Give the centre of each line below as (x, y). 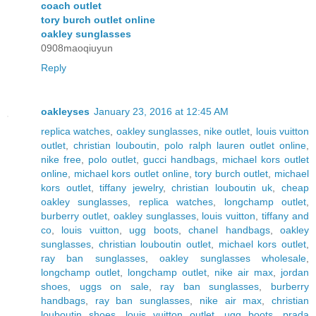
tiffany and (286, 216)
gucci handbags (179, 159)
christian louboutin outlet (155, 244)
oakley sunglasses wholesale (233, 258)
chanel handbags (229, 230)
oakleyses (65, 111)
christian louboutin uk (222, 188)
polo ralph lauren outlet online (236, 145)
